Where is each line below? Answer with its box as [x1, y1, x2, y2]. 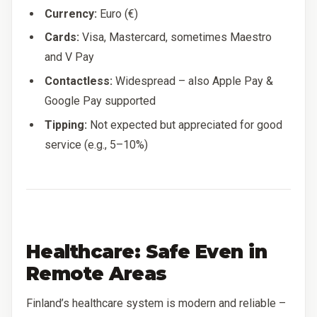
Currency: [45, 6, 98, 21]
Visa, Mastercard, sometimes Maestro [79, 30, 272, 45]
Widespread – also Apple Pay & [113, 74, 274, 88]
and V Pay [45, 50, 95, 64]
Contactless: [45, 74, 113, 88]
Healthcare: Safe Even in [26, 239, 267, 263]
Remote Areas [26, 261, 167, 285]
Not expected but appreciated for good [87, 117, 283, 132]
